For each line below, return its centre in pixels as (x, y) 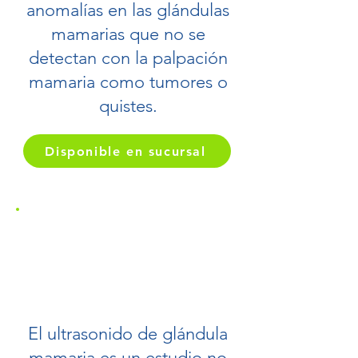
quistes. (128, 106)
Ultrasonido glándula (128, 237)
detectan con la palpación (128, 58)
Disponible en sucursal (125, 151)
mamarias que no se (128, 34)
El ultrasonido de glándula (128, 334)
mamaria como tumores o (128, 82)
